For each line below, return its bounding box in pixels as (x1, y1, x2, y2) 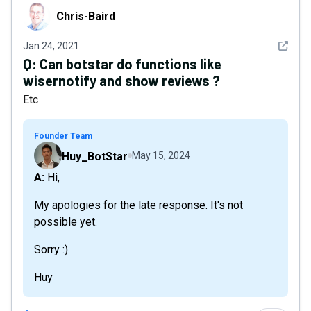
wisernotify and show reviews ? (23, 72, 220, 89)
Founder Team (34, 131, 92, 141)
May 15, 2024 (132, 150, 190, 161)
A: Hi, (44, 171, 60, 184)
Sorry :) (34, 243, 68, 256)
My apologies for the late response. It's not (34, 199, 243, 212)
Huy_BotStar (62, 150, 128, 163)
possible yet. (34, 215, 97, 228)
